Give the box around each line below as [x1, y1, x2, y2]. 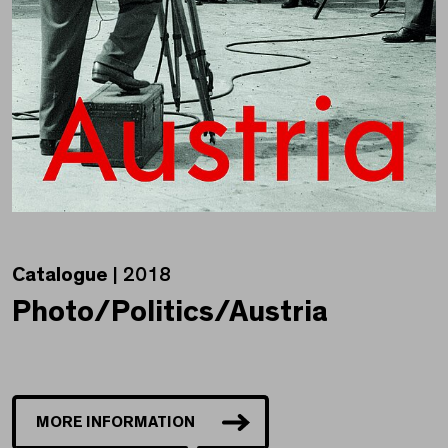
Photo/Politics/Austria [12, 297, 328, 328]
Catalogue [12, 265, 108, 286]
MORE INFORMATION [36, 414, 195, 431]
